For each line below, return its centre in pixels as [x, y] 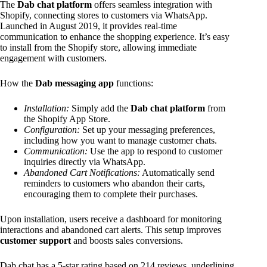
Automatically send [177, 173]
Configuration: [52, 130]
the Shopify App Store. [67, 119]
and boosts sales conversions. [127, 241]
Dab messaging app [74, 83]
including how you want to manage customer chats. [120, 141]
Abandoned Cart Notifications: [82, 173]
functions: [133, 83]
